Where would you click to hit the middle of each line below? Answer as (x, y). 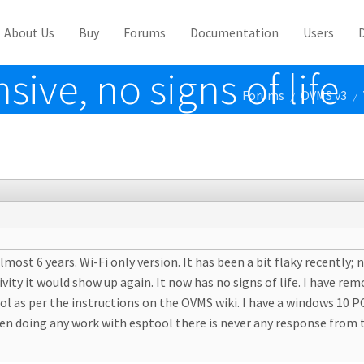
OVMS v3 (324, 95)
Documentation (234, 32)
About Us (29, 32)
